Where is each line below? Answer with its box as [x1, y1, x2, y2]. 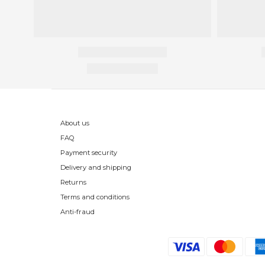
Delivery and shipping [60, 163, 131, 172]
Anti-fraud [60, 208, 95, 216]
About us [60, 119, 89, 128]
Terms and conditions [60, 193, 130, 202]
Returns [60, 178, 86, 187]
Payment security [60, 148, 117, 157]
